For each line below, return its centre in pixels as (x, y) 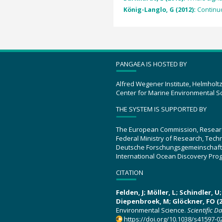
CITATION (130, 172)
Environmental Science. (152, 210)
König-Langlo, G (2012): (160, 9)
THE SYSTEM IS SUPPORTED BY (161, 109)
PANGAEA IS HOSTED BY (151, 64)
